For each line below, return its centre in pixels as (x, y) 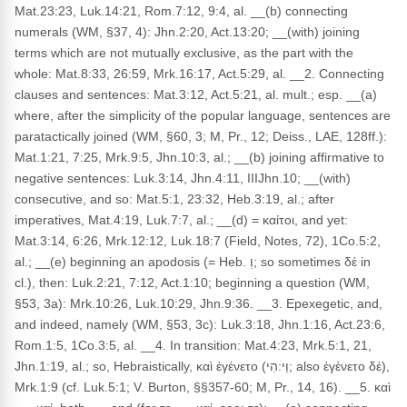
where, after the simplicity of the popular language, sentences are (203, 115)
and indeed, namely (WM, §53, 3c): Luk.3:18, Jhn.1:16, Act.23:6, (200, 324)
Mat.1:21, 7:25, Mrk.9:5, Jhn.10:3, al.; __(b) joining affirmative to (199, 157)
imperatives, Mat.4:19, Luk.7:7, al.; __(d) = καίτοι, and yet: (181, 220)
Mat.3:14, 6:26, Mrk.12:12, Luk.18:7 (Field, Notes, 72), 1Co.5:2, (198, 241)
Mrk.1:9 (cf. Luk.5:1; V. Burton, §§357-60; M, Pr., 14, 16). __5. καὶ (203, 387)
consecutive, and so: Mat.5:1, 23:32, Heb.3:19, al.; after (174, 199)
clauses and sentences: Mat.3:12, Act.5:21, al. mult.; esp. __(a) (196, 94)
